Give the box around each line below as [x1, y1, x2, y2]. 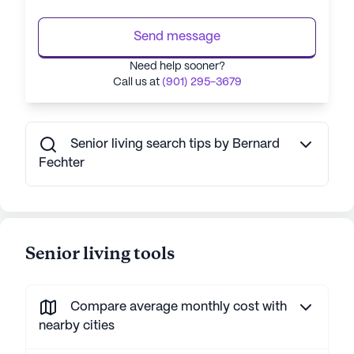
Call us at [112, 77, 162, 88]
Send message [134, 31, 220, 43]
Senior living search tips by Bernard [70, 138, 280, 150]
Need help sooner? [129, 61, 225, 72]
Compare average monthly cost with [70, 301, 287, 313]
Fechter [39, 157, 85, 169]
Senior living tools [25, 243, 175, 266]
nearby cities [39, 320, 115, 332]
